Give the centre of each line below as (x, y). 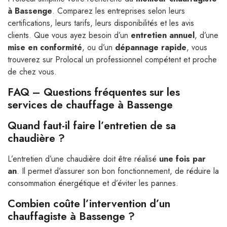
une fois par (182, 159)
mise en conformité (45, 48)
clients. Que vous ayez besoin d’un (69, 35)
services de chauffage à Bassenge (90, 105)
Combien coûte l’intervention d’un (89, 204)
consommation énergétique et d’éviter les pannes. (93, 183)
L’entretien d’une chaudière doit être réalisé (83, 159)
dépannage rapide (151, 48)
